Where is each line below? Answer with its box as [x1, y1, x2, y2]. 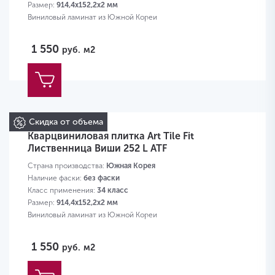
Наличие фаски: [28, 174, 83, 183]
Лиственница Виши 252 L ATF [28, 142, 167, 155]
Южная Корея [106, 161, 155, 171]
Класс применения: [28, 186, 97, 195]
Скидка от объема [29, 117, 103, 128]
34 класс [97, 186, 128, 195]
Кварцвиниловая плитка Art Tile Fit [28, 130, 194, 142]
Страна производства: [28, 161, 106, 171]
